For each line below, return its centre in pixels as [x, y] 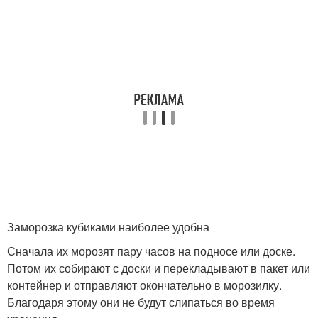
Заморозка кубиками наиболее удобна [108, 227]
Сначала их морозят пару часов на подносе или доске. [151, 251]
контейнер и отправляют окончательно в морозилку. [144, 285]
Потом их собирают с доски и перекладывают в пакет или [159, 268]
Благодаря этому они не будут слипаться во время [141, 302]
